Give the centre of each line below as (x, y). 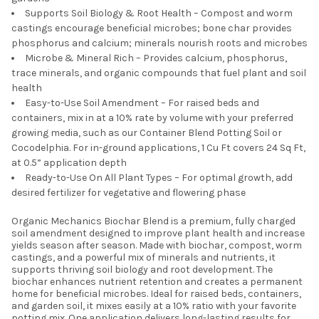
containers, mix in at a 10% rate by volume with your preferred (152, 118)
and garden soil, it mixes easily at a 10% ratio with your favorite (154, 306)
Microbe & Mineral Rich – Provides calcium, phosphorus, (156, 58)
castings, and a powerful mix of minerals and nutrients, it (143, 258)
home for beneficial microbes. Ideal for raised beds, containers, (156, 294)
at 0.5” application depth (69, 163)
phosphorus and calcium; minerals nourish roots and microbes (159, 43)
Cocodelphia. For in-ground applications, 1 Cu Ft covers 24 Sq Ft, (158, 148)
